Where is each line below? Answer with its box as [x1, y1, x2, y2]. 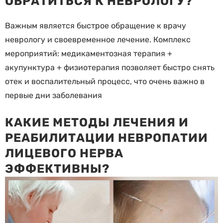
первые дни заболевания [5, 91, 102, 101]
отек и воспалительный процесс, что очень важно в [5, 77, 205, 87]
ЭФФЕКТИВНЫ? [5, 162, 110, 176]
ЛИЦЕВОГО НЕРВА [5, 146, 123, 161]
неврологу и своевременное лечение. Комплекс [5, 35, 191, 45]
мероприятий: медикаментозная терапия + [5, 49, 172, 59]
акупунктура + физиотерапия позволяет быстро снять [5, 63, 215, 73]
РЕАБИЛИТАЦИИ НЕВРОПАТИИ [5, 131, 208, 145]
